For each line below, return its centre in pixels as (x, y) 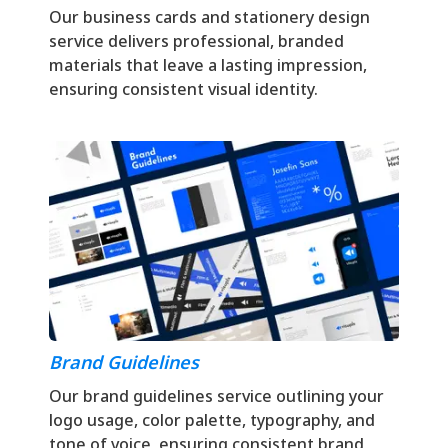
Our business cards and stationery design (209, 16)
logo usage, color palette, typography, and (212, 419)
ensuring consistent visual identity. (183, 88)
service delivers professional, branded (196, 40)
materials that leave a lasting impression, (208, 64)
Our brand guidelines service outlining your (216, 395)
